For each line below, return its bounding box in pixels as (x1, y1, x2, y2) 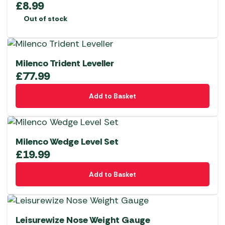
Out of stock (24, 14, 67, 24)
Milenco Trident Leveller (16, 57, 114, 70)
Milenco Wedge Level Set (16, 136, 119, 148)
